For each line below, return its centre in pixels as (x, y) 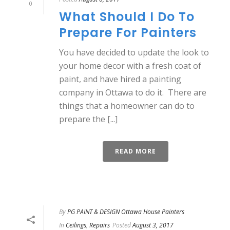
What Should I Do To (127, 17)
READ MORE (136, 151)
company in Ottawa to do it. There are (133, 92)
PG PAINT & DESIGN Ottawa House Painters (126, 212)
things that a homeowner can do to (127, 106)
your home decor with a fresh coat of (130, 66)
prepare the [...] (88, 119)
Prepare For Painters (128, 33)
